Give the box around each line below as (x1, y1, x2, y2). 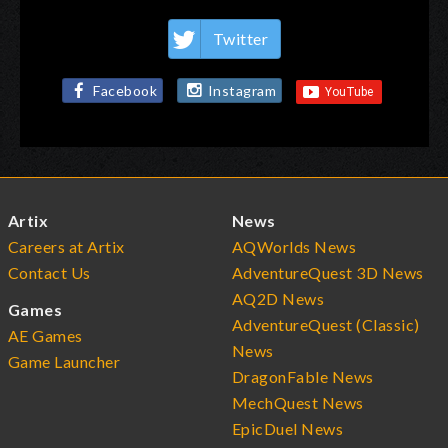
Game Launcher (8, 351, 121, 371)
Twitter (212, 28, 269, 48)
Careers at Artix (8, 236, 125, 256)
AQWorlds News (232, 236, 357, 256)
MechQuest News (232, 392, 364, 412)
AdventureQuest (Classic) (232, 314, 420, 334)
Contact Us (8, 262, 91, 282)
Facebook (93, 82, 158, 100)
